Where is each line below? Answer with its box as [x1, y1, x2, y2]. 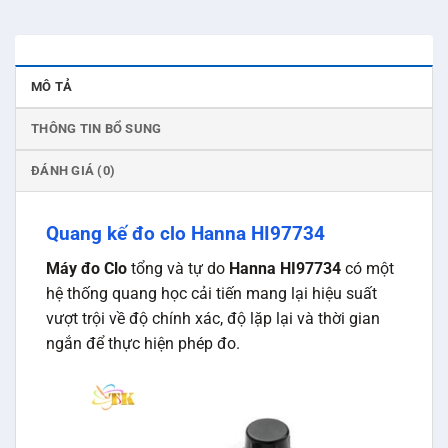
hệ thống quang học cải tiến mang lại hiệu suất [46, 283, 377, 303]
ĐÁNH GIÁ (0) [31, 163, 116, 179]
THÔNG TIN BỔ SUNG [31, 121, 162, 137]
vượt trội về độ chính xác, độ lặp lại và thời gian [46, 308, 380, 328]
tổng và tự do [127, 258, 229, 278]
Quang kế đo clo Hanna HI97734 [46, 222, 325, 246]
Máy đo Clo [46, 258, 127, 278]
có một [341, 258, 394, 278]
